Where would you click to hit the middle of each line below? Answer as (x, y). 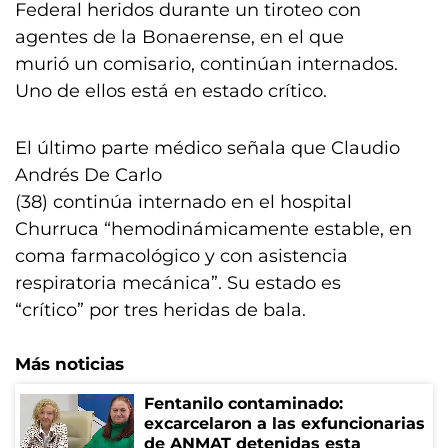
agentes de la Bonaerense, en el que (179, 37)
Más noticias (69, 364)
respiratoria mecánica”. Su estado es (178, 283)
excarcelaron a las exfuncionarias (284, 423)
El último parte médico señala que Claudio (207, 148)
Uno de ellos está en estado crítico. (171, 91)
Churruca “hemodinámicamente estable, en (213, 229)
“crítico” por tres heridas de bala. (160, 310)
